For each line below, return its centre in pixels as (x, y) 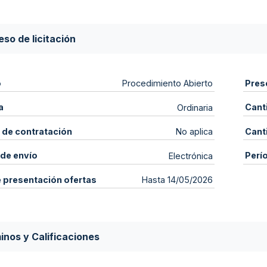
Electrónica (191, 156)
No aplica (195, 132)
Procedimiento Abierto (168, 83)
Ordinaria (195, 107)
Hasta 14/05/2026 (178, 180)
